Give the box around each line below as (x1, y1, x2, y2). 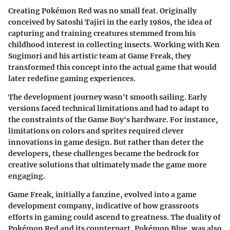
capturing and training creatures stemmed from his (8, 28, 196, 38)
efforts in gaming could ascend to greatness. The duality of (8, 212, 221, 222)
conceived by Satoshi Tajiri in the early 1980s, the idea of (8, 17, 212, 27)
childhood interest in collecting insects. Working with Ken (8, 40, 220, 49)
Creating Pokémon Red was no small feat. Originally (8, 6, 197, 15)
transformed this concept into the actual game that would (8, 62, 217, 72)
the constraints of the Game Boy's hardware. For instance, (8, 114, 218, 124)
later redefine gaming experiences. (8, 73, 136, 83)
